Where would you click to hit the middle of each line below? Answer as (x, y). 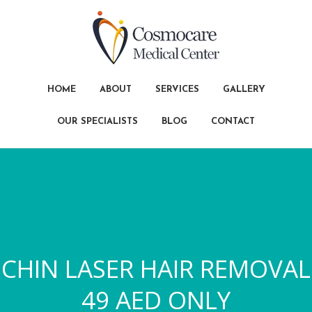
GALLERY (244, 89)
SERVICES (177, 89)
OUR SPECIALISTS (97, 122)
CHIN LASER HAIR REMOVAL (156, 268)
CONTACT (233, 122)
